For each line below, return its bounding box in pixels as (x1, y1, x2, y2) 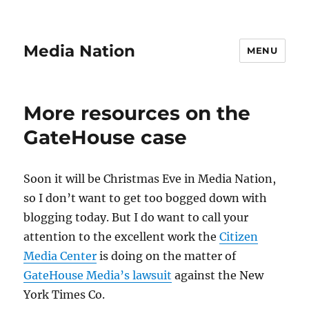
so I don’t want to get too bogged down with (23, 191, 268, 205)
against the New (172, 268, 264, 282)
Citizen (219, 230, 259, 243)
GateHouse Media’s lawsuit (23, 268, 172, 282)
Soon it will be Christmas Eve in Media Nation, (23, 172, 277, 186)
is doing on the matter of (97, 249, 237, 263)
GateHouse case (23, 126, 188, 149)
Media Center (23, 249, 97, 263)
